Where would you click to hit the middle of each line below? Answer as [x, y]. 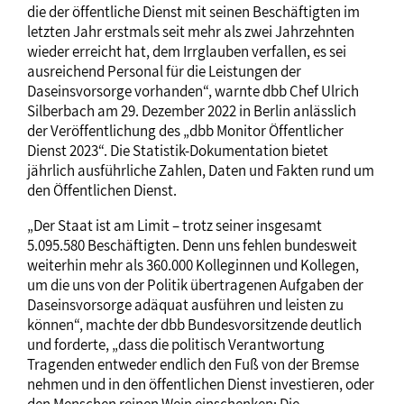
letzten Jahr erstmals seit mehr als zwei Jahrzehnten [191, 32]
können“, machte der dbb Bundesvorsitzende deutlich [194, 325]
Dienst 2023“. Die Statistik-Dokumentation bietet [178, 151]
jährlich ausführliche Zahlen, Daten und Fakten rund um [201, 171]
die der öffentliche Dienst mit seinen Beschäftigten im [193, 12]
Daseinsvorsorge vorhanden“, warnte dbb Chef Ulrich [193, 92]
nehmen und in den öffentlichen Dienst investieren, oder [201, 385]
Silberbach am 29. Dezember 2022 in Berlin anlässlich [192, 111]
